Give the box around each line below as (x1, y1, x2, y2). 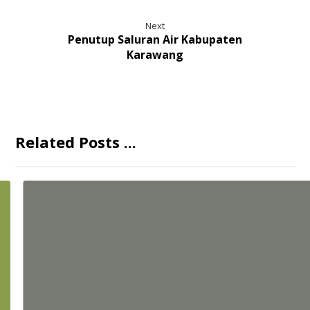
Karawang (127, 47, 183, 63)
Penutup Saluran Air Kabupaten (68, 32, 242, 48)
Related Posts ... (15, 131, 137, 153)
